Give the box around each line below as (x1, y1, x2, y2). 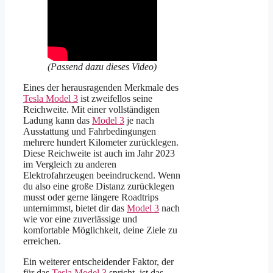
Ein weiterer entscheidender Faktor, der (23, 256, 174, 267)
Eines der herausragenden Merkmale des (23, 82, 179, 93)
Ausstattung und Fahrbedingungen (23, 126, 156, 136)
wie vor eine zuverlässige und (23, 213, 137, 224)
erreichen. (23, 235, 61, 246)
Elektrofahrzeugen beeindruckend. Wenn (23, 169, 180, 180)
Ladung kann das (23, 115, 92, 126)
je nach (124, 115, 154, 126)
